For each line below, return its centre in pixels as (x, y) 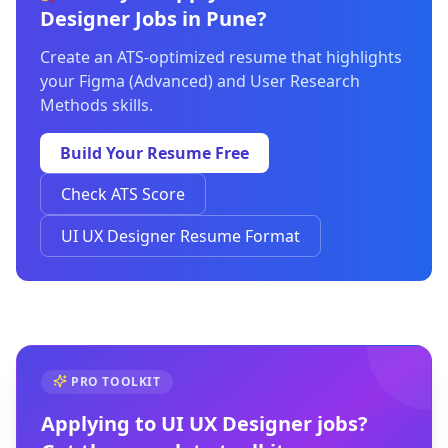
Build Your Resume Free (154, 153)
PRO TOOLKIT (116, 381)
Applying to (101, 423)
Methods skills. (96, 105)
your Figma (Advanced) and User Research (200, 81)
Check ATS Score (123, 194)
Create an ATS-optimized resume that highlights (221, 57)
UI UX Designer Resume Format (180, 236)
